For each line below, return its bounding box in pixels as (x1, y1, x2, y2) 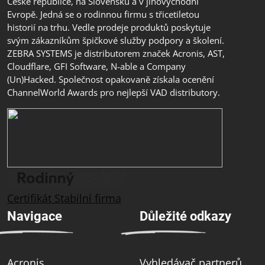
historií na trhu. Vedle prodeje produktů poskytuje (7, 21, 211, 34)
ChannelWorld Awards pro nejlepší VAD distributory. (7, 86, 220, 99)
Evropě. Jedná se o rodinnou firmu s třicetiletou (7, 8, 199, 21)
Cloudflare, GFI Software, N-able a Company (7, 60, 186, 73)
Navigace (7, 209, 62, 224)
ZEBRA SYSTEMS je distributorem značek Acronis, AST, (7, 47, 225, 60)
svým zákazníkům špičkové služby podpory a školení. (7, 34, 224, 47)
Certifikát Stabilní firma (7, 191, 121, 206)
